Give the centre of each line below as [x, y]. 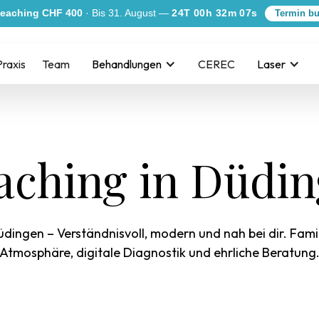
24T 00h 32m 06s [215, 13]
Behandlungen [127, 64]
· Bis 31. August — [127, 13]
